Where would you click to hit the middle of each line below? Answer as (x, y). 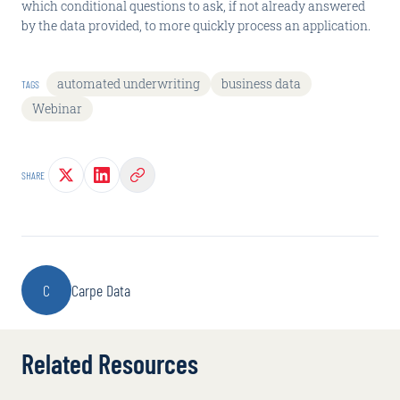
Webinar (57, 108)
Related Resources (110, 363)
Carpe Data (101, 290)
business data (261, 83)
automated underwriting (129, 83)
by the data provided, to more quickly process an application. (196, 25)
